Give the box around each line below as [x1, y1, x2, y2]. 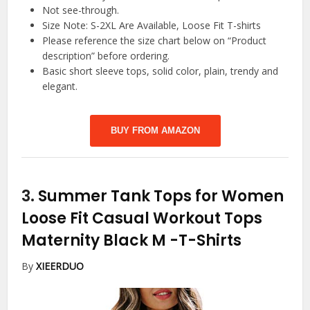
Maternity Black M [21, 230, 170, 252]
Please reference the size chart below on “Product [42, 34, 267, 48]
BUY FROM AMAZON [110, 125, 200, 136]
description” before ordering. [42, 49, 170, 63]
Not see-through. [42, 3, 120, 17]
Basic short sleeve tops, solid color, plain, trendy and [42, 64, 279, 78]
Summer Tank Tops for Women [38, 185, 284, 208]
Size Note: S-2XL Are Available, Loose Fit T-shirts [42, 19, 262, 33]
